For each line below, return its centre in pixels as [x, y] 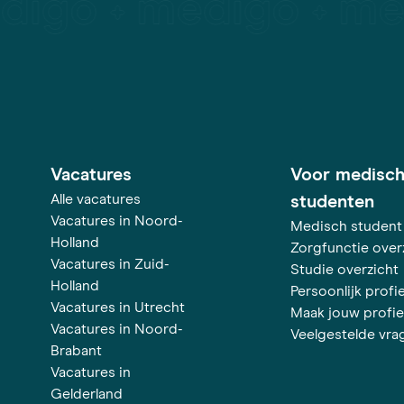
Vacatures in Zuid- [110, 264]
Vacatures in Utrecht [118, 307]
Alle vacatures [96, 199]
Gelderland [87, 394]
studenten [332, 202]
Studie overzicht [344, 269]
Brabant [76, 350]
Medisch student [346, 226]
